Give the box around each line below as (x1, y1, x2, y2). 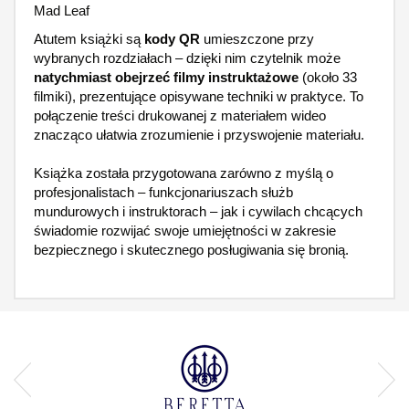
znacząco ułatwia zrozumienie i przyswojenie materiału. (34, 127, 364, 142)
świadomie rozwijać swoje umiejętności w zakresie (34, 223, 336, 238)
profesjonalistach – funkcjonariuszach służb (34, 184, 293, 200)
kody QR (144, 31, 200, 47)
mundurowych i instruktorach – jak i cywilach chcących (34, 204, 362, 219)
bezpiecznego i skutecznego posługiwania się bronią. (34, 242, 349, 257)
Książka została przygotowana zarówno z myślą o (34, 165, 333, 181)
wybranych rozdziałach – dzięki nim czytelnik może (34, 50, 341, 66)
